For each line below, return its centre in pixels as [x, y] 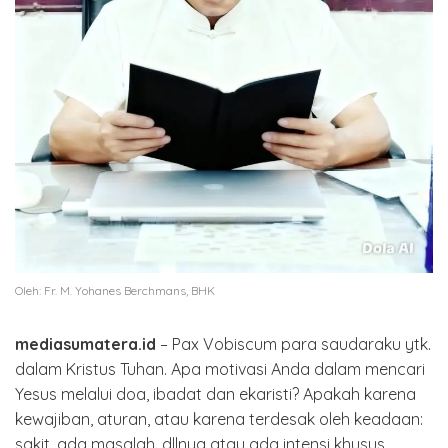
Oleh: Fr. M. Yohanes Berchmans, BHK [115, 290]
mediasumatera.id [87, 343]
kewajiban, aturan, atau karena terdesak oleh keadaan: [219, 418]
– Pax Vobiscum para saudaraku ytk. [295, 343]
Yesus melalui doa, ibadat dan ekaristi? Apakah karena [215, 393]
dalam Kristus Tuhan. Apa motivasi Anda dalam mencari [220, 368]
